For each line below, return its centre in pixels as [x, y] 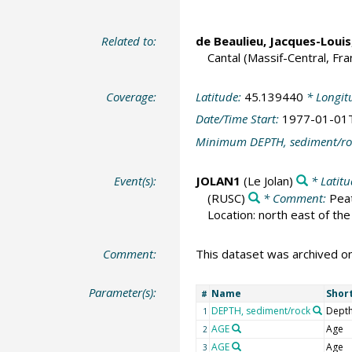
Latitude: [220, 96]
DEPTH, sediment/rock [260, 311]
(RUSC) [226, 198]
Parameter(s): [123, 293]
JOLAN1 [218, 181]
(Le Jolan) [266, 181]
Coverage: [132, 96]
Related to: [129, 41]
